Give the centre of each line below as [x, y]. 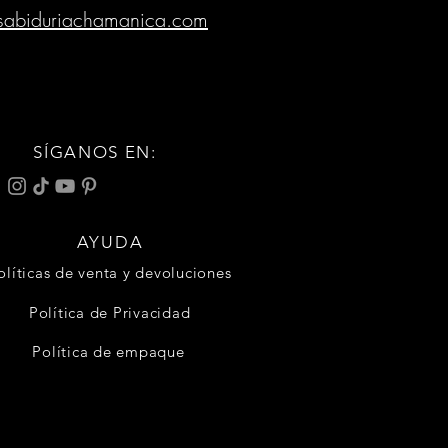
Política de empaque [108, 351]
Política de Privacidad [109, 312]
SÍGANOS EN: [95, 152]
